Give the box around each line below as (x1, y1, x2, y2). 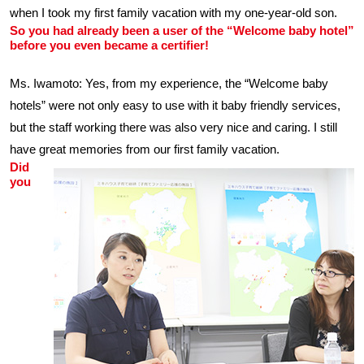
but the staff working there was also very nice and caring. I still (10, 120, 337, 134)
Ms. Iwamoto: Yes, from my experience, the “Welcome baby (10, 76, 328, 90)
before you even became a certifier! (10, 38, 209, 52)
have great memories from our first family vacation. (10, 142, 279, 156)
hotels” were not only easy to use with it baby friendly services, (10, 98, 340, 112)
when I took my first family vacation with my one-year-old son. (10, 6, 337, 19)
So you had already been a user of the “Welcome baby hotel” (10, 24, 354, 37)
